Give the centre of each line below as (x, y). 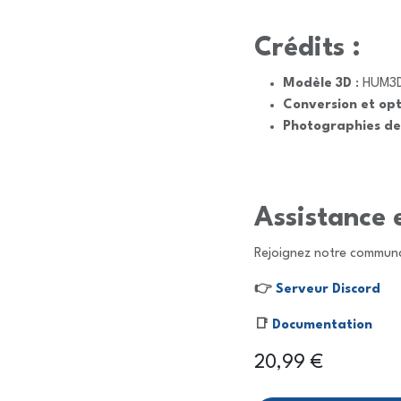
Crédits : (307, 49)
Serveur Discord (328, 290)
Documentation (322, 325)
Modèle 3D (317, 84)
